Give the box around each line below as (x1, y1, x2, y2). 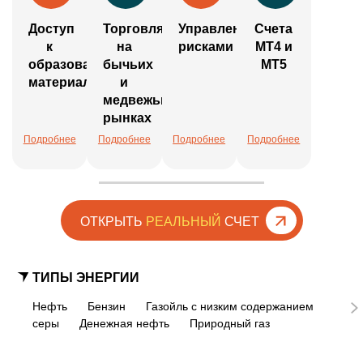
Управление (177, 22, 256, 36)
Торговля (103, 22, 164, 36)
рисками (177, 40, 233, 54)
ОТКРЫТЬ (79, 215, 146, 229)
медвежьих (103, 93, 177, 108)
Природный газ (190, 317, 270, 331)
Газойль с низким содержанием (146, 300, 314, 314)
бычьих (103, 58, 154, 72)
